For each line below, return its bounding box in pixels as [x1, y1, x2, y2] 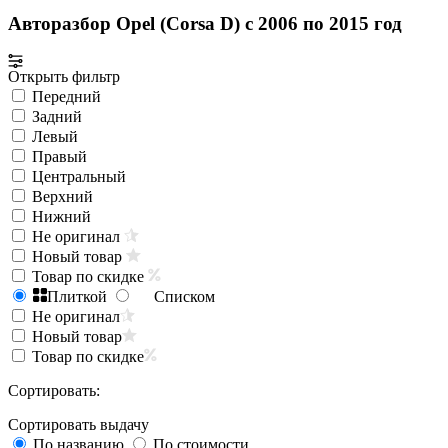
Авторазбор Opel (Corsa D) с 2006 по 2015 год [8, 13, 402, 35]
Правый [32, 148, 87, 166]
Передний [32, 88, 101, 106]
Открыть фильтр [8, 68, 120, 86]
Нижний [32, 208, 91, 226]
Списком [154, 288, 215, 306]
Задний [32, 108, 82, 126]
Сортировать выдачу [8, 416, 149, 434]
